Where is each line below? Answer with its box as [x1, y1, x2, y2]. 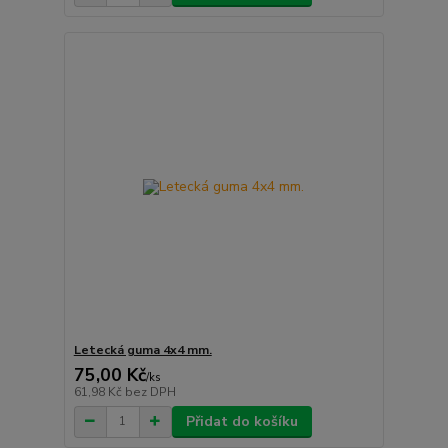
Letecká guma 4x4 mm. [73, 341, 212, 358]
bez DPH [124, 383, 176, 400]
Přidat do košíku [185, 411, 298, 431]
